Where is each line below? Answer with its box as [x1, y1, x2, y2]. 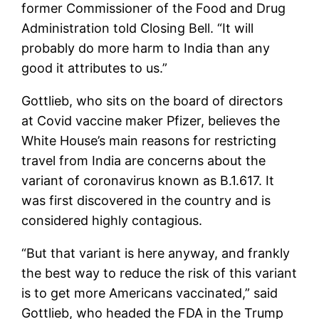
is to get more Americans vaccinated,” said [21, 285, 278, 300]
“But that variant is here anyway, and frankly [21, 245, 291, 261]
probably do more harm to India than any [21, 40, 271, 56]
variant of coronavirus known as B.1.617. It [21, 172, 275, 188]
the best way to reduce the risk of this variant [21, 265, 298, 281]
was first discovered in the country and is [21, 192, 271, 208]
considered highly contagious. [21, 212, 203, 228]
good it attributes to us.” [21, 60, 168, 75]
